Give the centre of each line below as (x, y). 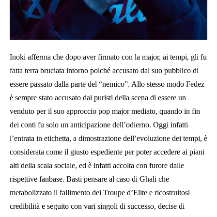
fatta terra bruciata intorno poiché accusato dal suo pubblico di (104, 70)
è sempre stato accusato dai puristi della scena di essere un (98, 97)
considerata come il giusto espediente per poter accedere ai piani (107, 152)
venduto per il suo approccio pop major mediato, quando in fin (105, 111)
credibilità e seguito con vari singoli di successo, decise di (97, 206)
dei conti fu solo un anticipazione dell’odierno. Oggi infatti (99, 124)
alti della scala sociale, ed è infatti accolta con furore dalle (97, 165)
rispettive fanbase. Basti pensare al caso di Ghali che (89, 179)
